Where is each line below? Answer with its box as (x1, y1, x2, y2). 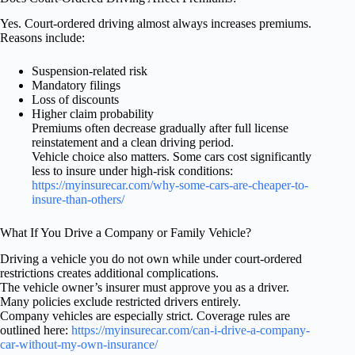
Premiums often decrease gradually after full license (32, 121, 288, 136)
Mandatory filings (32, 78, 120, 93)
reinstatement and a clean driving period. (32, 136, 234, 150)
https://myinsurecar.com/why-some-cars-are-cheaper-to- (32, 178, 308, 193)
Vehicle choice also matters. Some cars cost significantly (32, 150, 311, 164)
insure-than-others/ (32, 193, 124, 207)
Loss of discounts (32, 93, 119, 107)
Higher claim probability (32, 107, 154, 121)
